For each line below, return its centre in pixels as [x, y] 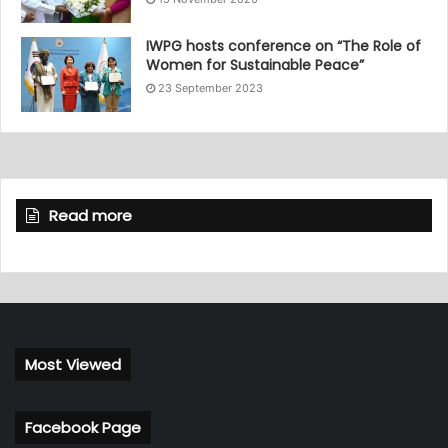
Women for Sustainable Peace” [255, 65]
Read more [90, 216]
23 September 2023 [210, 88]
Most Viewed [73, 365]
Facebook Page [83, 428]
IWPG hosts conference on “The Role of [283, 46]
